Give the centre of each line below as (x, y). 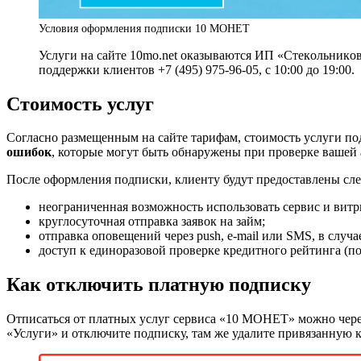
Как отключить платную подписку (159, 285)
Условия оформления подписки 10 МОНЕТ (144, 28)
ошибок (29, 152)
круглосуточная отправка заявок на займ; (152, 222)
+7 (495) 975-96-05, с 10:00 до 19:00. (256, 69)
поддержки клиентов (98, 69)
